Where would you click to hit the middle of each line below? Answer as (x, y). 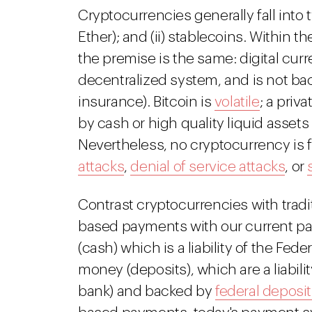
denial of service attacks (208, 167)
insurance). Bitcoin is (146, 102)
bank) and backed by (147, 291)
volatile (237, 102)
